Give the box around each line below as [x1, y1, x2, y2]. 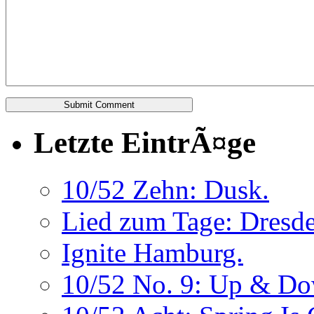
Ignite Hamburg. [62, 238, 243, 268]
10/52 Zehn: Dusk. [62, 175, 269, 205]
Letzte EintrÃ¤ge [34, 126, 256, 160]
